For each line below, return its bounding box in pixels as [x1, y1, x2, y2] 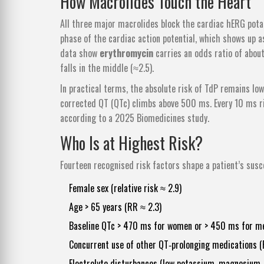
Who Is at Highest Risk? [60, 131, 203, 156]
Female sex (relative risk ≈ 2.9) [69, 181, 181, 196]
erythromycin [100, 46, 153, 61]
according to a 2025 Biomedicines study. [60, 111, 209, 126]
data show [60, 46, 100, 61]
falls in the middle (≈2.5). [60, 61, 154, 75]
